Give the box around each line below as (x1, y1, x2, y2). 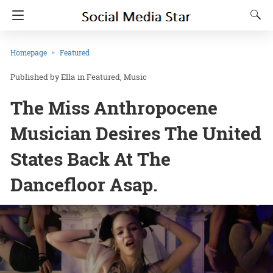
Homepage (10, 48, 47, 57)
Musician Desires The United (10, 121, 261, 146)
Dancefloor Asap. (10, 172, 158, 197)
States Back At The (10, 147, 171, 171)
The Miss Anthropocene (10, 96, 218, 120)
